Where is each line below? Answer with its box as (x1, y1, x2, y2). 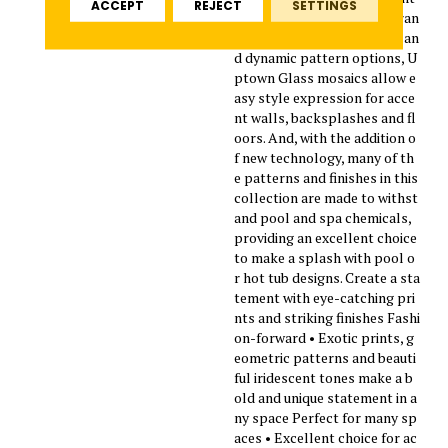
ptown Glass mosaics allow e (234, 67, 416, 87)
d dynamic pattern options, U (234, 47, 417, 67)
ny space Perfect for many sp (234, 407, 417, 427)
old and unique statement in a (234, 387, 417, 407)
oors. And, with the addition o (234, 127, 416, 147)
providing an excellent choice (234, 227, 417, 247)
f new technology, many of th (234, 147, 414, 167)
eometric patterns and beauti (234, 347, 416, 367)
